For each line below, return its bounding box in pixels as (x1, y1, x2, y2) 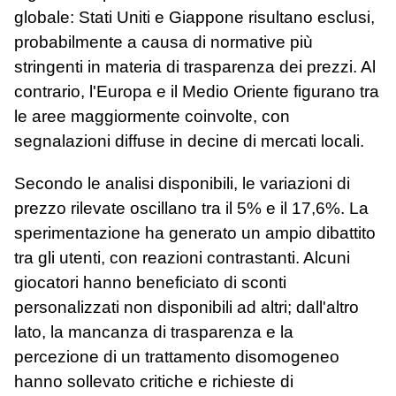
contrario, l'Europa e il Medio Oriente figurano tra (14, 82, 379, 102)
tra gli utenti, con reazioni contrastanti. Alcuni (14, 247, 350, 267)
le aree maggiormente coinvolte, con (14, 107, 290, 126)
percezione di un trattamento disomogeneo (14, 346, 339, 366)
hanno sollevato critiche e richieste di (14, 371, 293, 391)
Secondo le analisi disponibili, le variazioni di (14, 173, 350, 193)
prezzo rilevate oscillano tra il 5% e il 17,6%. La (14, 198, 369, 217)
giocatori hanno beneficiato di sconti (14, 272, 286, 292)
